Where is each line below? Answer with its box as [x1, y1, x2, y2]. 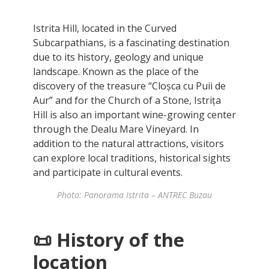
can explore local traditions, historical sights [33, 151, 231, 165]
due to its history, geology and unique [33, 50, 204, 64]
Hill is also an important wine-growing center [33, 107, 236, 121]
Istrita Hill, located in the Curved [33, 21, 177, 35]
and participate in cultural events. [33, 165, 183, 179]
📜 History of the [33, 227, 184, 253]
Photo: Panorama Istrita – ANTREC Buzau [57, 189, 212, 201]
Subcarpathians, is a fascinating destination [33, 35, 229, 49]
